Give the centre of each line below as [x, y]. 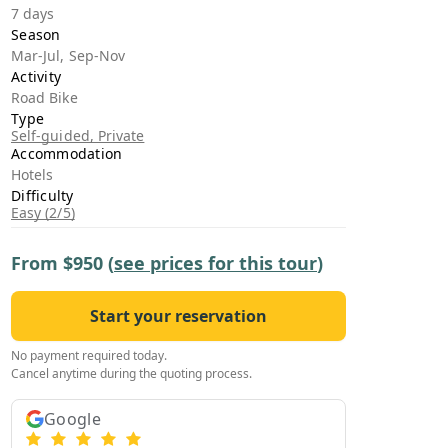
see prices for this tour [215, 263]
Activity [36, 76]
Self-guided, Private [78, 135]
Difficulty [42, 195]
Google [72, 419]
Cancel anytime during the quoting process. [131, 373]
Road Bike [44, 97]
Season [36, 34]
